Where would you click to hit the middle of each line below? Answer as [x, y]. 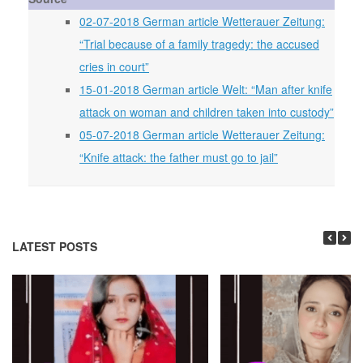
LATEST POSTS [55, 246]
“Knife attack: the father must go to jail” [179, 157]
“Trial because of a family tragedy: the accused [199, 43]
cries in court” [114, 66]
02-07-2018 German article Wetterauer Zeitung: [202, 21]
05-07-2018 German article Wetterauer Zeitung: [202, 134]
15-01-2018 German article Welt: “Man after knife [206, 89]
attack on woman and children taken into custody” [207, 111]
